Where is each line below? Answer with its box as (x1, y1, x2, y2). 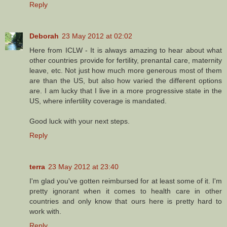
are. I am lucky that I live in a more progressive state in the (29, 86, 222, 95)
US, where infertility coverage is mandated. (29, 96, 167, 105)
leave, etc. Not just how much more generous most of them (29, 66, 222, 74)
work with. (29, 207, 61, 215)
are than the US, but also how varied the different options (29, 76, 222, 85)
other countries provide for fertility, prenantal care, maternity (29, 56, 222, 64)
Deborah (29, 31, 59, 40)
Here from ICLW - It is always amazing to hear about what (29, 46, 222, 54)
